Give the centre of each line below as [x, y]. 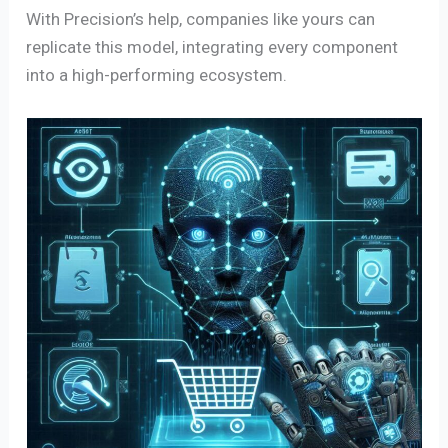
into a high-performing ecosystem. [157, 74]
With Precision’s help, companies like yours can [201, 18]
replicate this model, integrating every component [212, 46]
